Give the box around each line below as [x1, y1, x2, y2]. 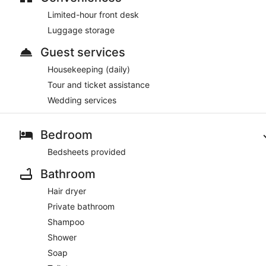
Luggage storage [47, 24, 115, 35]
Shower [47, 232, 77, 242]
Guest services [40, 45, 125, 59]
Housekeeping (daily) [47, 64, 130, 74]
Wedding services [47, 94, 116, 105]
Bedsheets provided [47, 146, 126, 157]
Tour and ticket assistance [47, 79, 150, 90]
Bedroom [40, 127, 93, 142]
